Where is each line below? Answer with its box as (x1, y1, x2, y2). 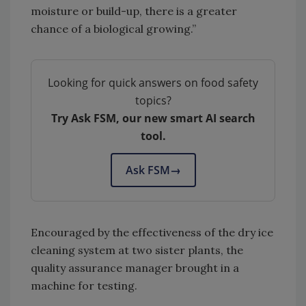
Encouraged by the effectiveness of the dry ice (31, 225, 273, 239)
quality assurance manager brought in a (31, 260, 239, 275)
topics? (135, 92, 171, 108)
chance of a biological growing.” (31, 21, 196, 36)
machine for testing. (31, 278, 137, 292)
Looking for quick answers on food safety (48, 74, 258, 90)
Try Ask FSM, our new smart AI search (51, 110, 255, 126)
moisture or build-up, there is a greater (31, 3, 237, 18)
